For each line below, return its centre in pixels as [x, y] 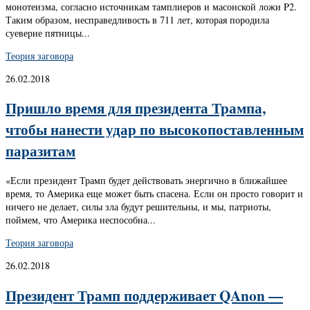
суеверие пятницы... [48, 33]
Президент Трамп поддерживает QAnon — [144, 295]
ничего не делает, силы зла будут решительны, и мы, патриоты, [138, 206]
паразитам [40, 151]
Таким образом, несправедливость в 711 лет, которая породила [137, 19]
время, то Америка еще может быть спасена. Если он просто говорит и [154, 193]
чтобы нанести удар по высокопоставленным [155, 129]
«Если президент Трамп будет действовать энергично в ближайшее [146, 180]
